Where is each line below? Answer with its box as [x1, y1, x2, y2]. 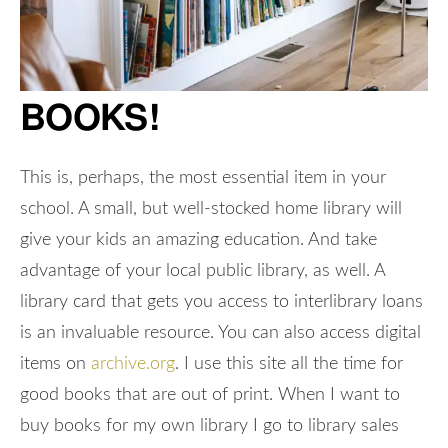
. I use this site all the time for [175, 355, 403, 373]
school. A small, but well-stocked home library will [20, 200, 402, 218]
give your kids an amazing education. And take [20, 231, 377, 249]
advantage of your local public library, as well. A [20, 262, 385, 280]
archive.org [91, 355, 175, 373]
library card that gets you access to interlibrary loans [20, 293, 423, 311]
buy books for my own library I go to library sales [20, 417, 399, 435]
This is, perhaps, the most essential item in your [20, 169, 386, 187]
